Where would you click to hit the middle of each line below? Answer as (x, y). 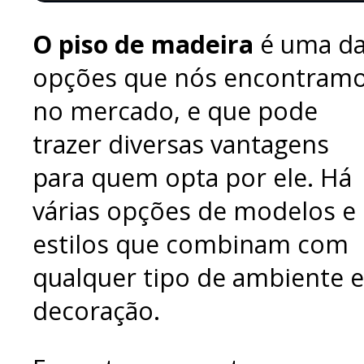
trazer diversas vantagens (181, 144)
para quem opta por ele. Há (192, 177)
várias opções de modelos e (194, 210)
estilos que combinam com (191, 244)
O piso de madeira (143, 44)
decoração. (96, 310)
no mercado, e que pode (175, 110)
